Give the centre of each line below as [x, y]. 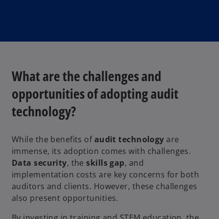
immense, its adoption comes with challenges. [101, 151]
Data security [39, 163]
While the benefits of [53, 140]
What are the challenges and [87, 76]
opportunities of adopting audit [95, 94]
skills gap [105, 163]
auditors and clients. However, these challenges [105, 186]
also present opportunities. [65, 198]
